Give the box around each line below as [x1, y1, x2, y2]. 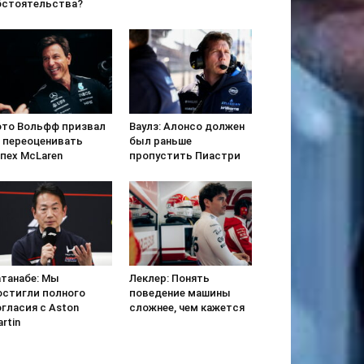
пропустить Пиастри [128, 149, 240, 162]
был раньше [128, 134, 192, 147]
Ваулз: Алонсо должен [128, 119, 245, 132]
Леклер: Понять [128, 272, 210, 285]
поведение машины [128, 287, 231, 300]
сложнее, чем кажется [128, 301, 245, 314]
